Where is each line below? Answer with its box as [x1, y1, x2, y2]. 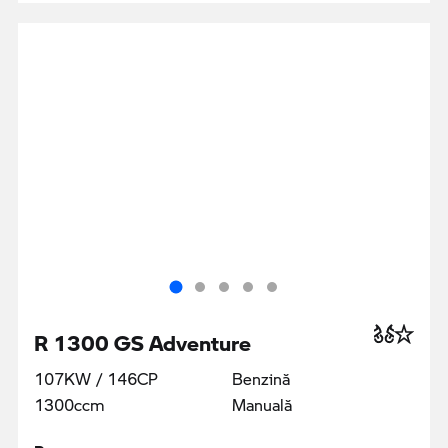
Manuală [232, 392, 292, 416]
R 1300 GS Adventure [34, 315, 251, 358]
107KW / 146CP [34, 366, 158, 390]
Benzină [232, 366, 290, 390]
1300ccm [34, 392, 105, 416]
